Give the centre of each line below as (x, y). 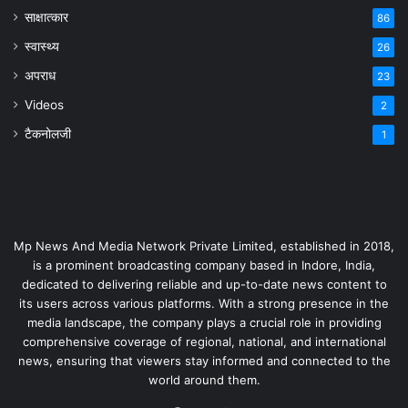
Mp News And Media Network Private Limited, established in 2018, (204, 245)
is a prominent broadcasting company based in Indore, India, (204, 265)
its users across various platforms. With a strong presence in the (204, 303)
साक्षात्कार (46, 17)
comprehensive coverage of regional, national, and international (204, 341)
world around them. (204, 379)
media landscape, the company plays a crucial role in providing (204, 322)
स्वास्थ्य (42, 46)
